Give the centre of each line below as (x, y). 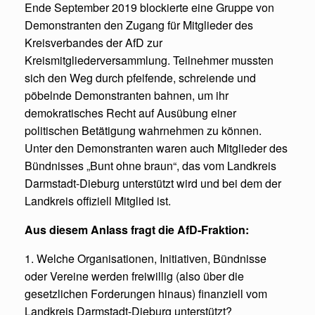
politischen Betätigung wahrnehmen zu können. (143, 130)
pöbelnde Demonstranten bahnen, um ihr (127, 95)
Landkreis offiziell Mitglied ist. (98, 200)
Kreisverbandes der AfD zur (94, 42)
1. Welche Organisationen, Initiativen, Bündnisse (146, 258)
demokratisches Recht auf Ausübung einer (130, 112)
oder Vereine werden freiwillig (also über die (134, 276)
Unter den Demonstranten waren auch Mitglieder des (156, 148)
